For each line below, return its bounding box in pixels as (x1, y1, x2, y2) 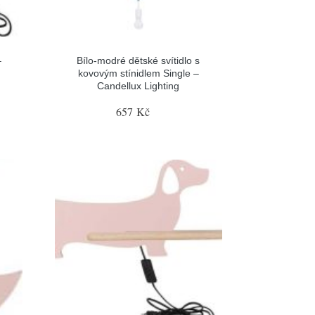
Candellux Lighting (97, 80, 180, 91)
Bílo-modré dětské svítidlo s (77, 55, 200, 66)
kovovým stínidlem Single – (77, 67, 199, 79)
